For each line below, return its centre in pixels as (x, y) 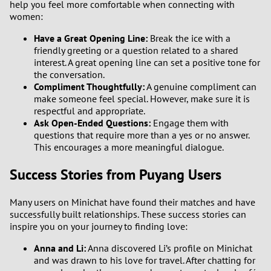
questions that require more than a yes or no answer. (142, 135)
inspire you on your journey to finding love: (99, 226)
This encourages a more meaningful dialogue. (129, 147)
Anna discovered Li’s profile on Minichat (169, 248)
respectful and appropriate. (90, 110)
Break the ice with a (189, 38)
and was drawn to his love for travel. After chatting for (145, 260)
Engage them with (190, 122)
